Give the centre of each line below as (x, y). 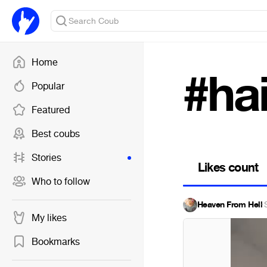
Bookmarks (56, 242)
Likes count (228, 167)
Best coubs (56, 134)
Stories (46, 158)
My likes (49, 218)
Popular (48, 86)
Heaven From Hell (230, 205)
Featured (51, 110)
